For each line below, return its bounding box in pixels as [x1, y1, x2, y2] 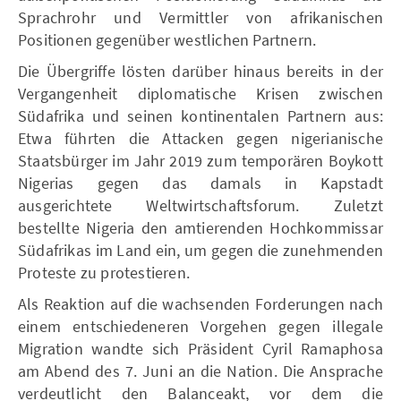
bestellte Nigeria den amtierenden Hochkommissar [18, 218, 383, 238]
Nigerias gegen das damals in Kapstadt [18, 173, 383, 193]
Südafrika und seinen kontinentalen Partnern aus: [18, 106, 383, 126]
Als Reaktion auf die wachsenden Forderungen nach [18, 294, 383, 314]
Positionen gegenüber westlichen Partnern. [18, 30, 320, 50]
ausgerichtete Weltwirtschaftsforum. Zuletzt [18, 195, 383, 216]
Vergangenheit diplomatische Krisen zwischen [18, 83, 383, 104]
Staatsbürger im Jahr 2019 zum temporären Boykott [18, 150, 383, 171]
